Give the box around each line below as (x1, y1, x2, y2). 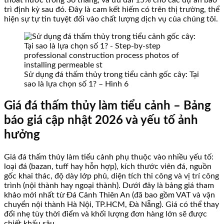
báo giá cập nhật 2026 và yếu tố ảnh (4, 114, 198, 126)
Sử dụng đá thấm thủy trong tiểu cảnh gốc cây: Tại (24, 70, 199, 79)
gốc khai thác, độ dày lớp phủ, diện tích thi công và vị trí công (4, 171, 219, 180)
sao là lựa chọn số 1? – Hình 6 (24, 80, 128, 88)
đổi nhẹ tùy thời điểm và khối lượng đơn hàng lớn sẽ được (4, 209, 207, 218)
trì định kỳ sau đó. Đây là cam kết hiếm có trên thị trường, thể (4, 5, 219, 14)
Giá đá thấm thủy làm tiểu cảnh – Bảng (4, 100, 211, 112)
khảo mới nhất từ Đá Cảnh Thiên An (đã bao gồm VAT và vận (4, 190, 215, 199)
